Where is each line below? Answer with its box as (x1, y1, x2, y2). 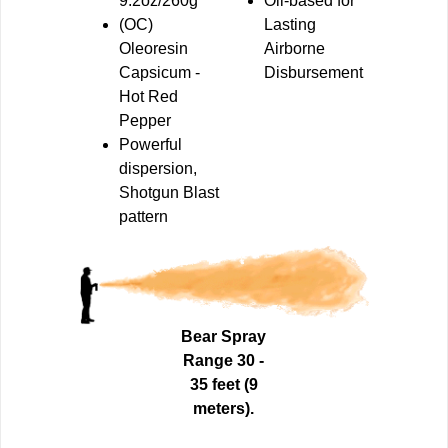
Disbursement (264, 64, 363, 82)
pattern (119, 208, 168, 226)
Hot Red (119, 88, 178, 106)
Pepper (119, 112, 171, 130)
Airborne (264, 40, 325, 58)
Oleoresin (119, 40, 188, 58)
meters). (193, 399, 255, 417)
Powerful (119, 136, 182, 154)
